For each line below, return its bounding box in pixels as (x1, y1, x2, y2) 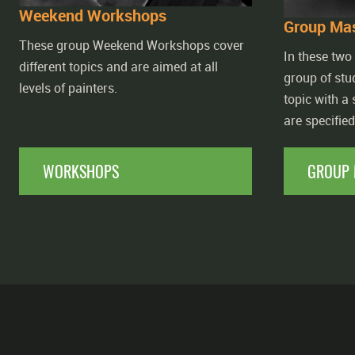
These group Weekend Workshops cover (19, 36, 244, 54)
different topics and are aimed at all (19, 58, 218, 75)
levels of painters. (19, 79, 117, 97)
